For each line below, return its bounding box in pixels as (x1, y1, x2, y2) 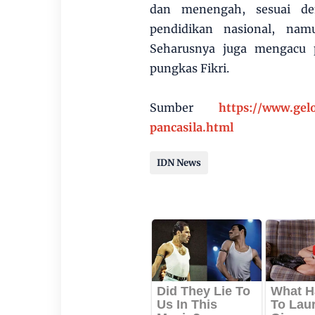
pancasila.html (149, 120, 233, 134)
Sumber (149, 101, 219, 115)
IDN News (156, 157, 201, 169)
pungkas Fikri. (149, 61, 229, 75)
